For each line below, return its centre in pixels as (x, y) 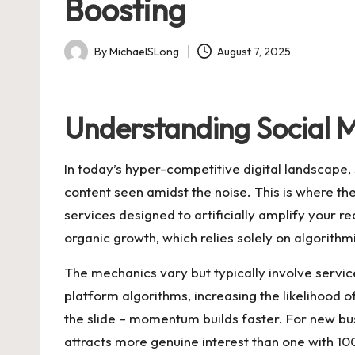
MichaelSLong (144, 51)
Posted (81, 60)
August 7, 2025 (254, 51)
